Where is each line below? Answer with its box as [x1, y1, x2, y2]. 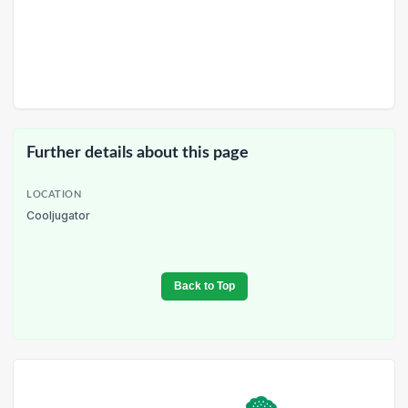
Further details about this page [26, 145, 249, 161]
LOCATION [26, 189, 82, 199]
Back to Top [173, 280, 235, 293]
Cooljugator [26, 208, 90, 222]
